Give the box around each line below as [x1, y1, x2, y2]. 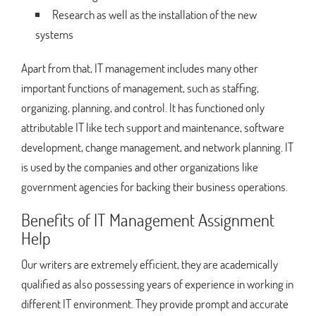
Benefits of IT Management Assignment [21, 208, 274, 231]
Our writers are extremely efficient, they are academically [21, 255, 278, 272]
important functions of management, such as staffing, [21, 79, 259, 96]
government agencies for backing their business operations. [21, 178, 288, 195]
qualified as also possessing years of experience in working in [21, 275, 293, 292]
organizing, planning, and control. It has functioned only [21, 99, 265, 116]
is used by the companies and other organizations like [21, 158, 258, 175]
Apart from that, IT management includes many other [21, 59, 258, 76]
